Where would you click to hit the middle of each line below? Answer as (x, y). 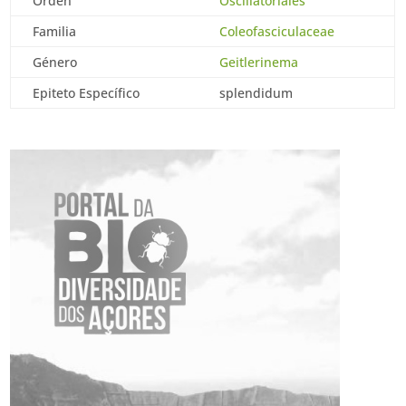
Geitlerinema (259, 62)
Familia (55, 31)
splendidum (256, 93)
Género (55, 62)
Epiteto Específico (87, 93)
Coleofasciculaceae (277, 31)
